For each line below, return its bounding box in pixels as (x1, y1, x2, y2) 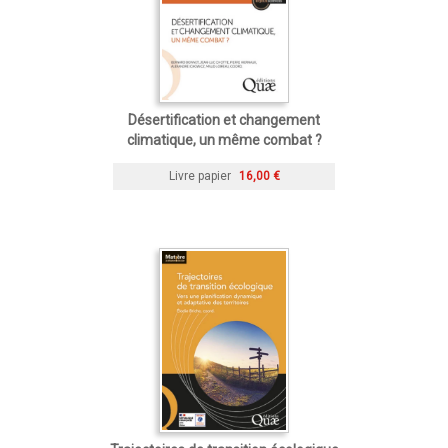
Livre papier (168, 168, 231, 183)
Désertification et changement (128, 111, 320, 128)
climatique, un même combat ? (126, 131, 322, 148)
